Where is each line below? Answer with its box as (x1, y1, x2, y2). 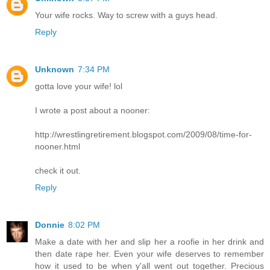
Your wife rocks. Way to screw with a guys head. (35, 10, 218, 20)
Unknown (35, 64, 74, 75)
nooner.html (35, 142, 80, 152)
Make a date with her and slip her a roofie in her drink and (35, 237, 264, 246)
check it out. (35, 166, 81, 176)
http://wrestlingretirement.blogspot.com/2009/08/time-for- (35, 130, 252, 140)
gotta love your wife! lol (35, 81, 122, 92)
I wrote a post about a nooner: (35, 105, 150, 116)
